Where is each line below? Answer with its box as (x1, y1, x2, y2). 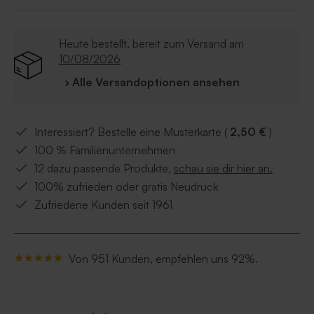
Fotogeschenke (14, 4, 99, 18)
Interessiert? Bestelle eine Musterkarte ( (34, 125, 230, 139)
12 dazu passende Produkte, (34, 161, 174, 176)
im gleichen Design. (99, 4, 198, 18)
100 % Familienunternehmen (34, 143, 175, 158)
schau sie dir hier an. (174, 161, 273, 176)
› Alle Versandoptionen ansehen (64, 75, 240, 90)
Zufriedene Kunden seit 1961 (34, 198, 172, 212)
